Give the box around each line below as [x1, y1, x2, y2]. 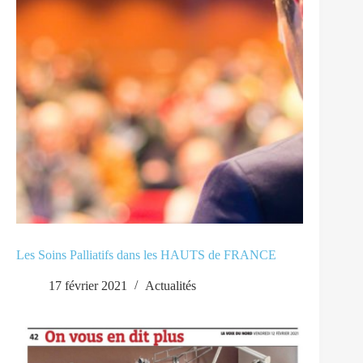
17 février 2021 [49, 279, 127, 293]
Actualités [145, 279, 196, 293]
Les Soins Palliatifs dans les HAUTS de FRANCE [16, 248, 276, 263]
